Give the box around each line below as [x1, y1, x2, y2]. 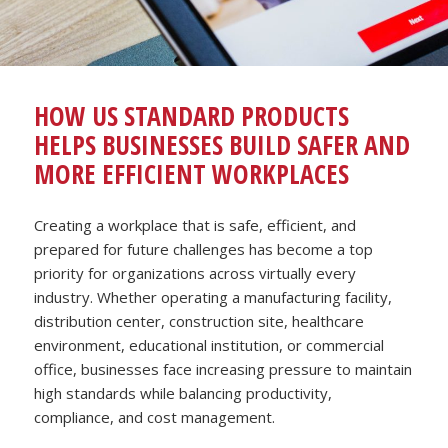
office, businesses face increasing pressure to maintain [34, 358, 413, 379]
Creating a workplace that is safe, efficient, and [34, 214, 357, 235]
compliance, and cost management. [34, 406, 276, 427]
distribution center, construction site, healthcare [34, 310, 365, 331]
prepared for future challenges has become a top [34, 238, 374, 259]
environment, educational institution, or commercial [34, 334, 385, 355]
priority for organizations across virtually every [34, 262, 357, 283]
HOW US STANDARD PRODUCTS [34, 97, 350, 134]
